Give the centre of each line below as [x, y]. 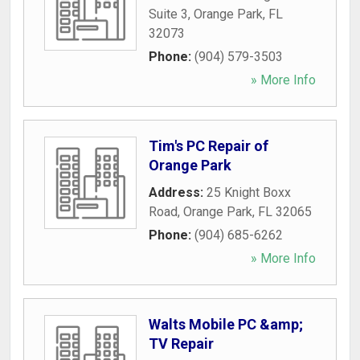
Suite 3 [168, 14]
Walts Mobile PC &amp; [226, 324]
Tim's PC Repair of [209, 146]
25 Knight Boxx [249, 192]
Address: [178, 192]
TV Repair [181, 344]
